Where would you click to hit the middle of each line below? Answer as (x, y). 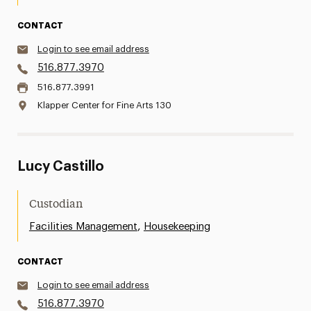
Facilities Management (83, 227)
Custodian (56, 205)
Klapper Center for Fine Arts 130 (104, 105)
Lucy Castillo (60, 167)
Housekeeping (177, 227)
